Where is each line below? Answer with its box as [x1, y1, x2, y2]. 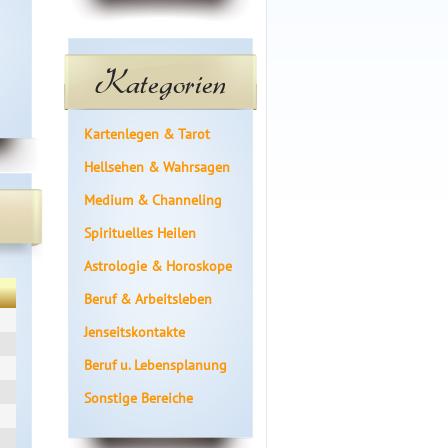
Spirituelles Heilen [84, 224, 196, 242]
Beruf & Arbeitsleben [84, 290, 212, 308]
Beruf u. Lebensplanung [84, 356, 227, 374]
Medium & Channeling [84, 191, 222, 209]
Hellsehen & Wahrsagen [84, 158, 230, 176]
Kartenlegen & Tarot [84, 125, 210, 143]
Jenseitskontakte [84, 323, 185, 341]
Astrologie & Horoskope [84, 257, 232, 275]
